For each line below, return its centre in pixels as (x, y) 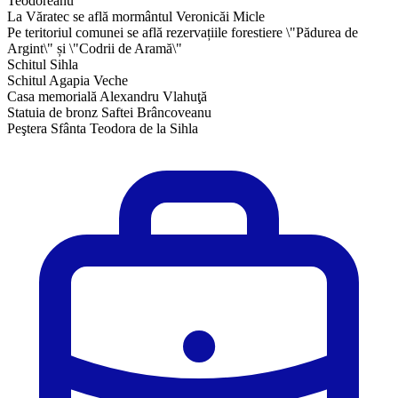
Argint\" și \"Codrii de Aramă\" (95, 48)
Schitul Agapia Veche (68, 80)
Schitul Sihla (43, 64)
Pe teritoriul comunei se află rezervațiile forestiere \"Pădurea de (183, 32)
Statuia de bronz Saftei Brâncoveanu (109, 112)
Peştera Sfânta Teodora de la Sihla (103, 128)
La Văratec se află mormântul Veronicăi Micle (136, 16)
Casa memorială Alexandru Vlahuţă (107, 96)
